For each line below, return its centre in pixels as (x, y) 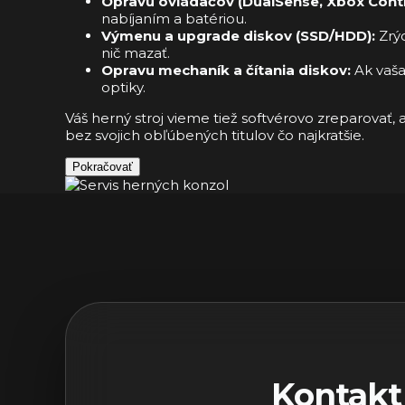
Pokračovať (103, 166)
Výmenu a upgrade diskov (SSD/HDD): (238, 35)
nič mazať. (136, 52)
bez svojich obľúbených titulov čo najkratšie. (215, 135)
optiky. (123, 87)
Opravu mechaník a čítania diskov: (226, 70)
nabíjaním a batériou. (174, 18)
